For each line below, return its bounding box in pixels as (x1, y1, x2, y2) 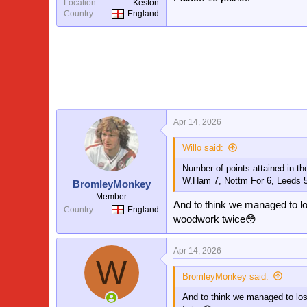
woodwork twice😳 (173, 212, 256, 225)
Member (96, 191, 127, 201)
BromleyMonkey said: (182, 271, 269, 282)
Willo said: (182, 143, 223, 153)
